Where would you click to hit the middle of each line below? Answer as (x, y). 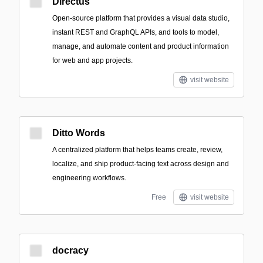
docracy (70, 250)
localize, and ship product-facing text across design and (141, 164)
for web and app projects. (92, 60)
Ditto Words (79, 133)
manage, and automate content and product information (141, 46)
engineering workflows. (89, 178)
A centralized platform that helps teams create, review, (137, 150)
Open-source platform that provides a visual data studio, (141, 18)
